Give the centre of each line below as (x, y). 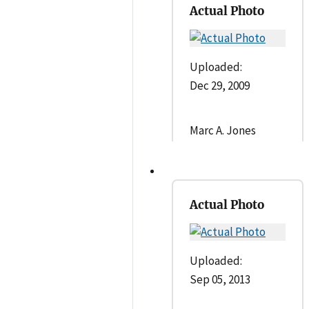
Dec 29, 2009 (220, 85)
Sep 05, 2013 (220, 279)
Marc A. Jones (223, 130)
